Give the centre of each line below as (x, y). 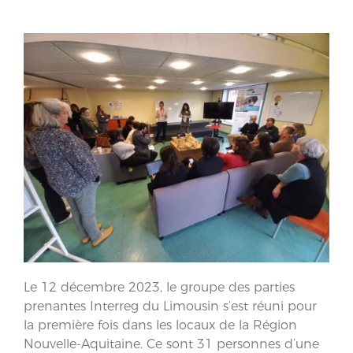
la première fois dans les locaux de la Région (160, 325)
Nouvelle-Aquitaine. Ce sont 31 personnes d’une (171, 344)
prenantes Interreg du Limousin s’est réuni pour (170, 306)
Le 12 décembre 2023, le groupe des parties (159, 287)
